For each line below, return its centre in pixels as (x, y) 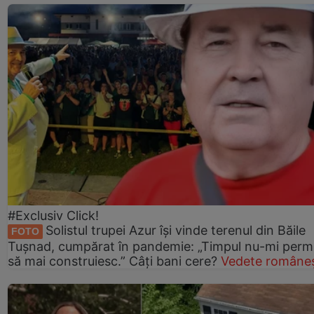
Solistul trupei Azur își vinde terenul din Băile (176, 231)
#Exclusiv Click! (53, 216)
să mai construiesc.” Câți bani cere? (114, 261)
